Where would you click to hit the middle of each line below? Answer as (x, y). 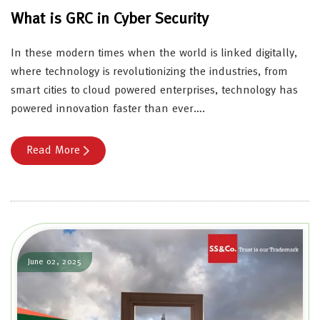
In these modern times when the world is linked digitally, (154, 53)
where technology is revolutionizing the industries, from (149, 72)
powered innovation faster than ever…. (108, 109)
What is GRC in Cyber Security (110, 19)
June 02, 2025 (55, 262)
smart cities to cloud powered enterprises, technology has (154, 90)
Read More (53, 150)
